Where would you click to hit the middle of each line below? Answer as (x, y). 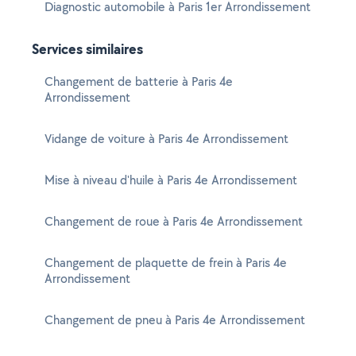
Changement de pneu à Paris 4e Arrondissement (175, 320)
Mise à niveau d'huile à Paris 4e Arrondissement (171, 180)
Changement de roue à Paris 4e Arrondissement (174, 221)
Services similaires (87, 49)
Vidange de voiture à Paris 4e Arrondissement (166, 139)
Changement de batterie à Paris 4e (139, 81)
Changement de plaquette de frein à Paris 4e (166, 263)
